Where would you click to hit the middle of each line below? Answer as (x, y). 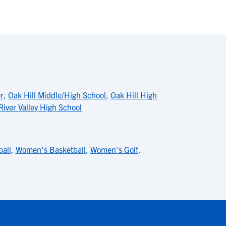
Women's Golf (114, 149)
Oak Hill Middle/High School (57, 95)
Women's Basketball (50, 149)
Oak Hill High (134, 95)
